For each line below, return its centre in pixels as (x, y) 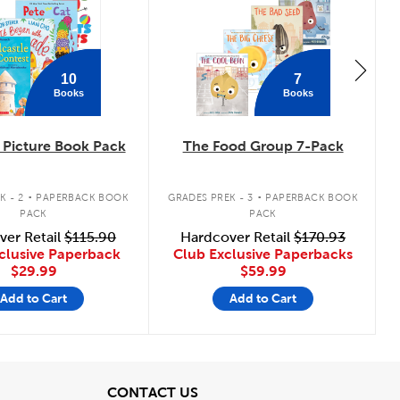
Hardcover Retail (237, 237)
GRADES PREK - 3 (211, 197)
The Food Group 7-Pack (263, 146)
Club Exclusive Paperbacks (263, 254)
